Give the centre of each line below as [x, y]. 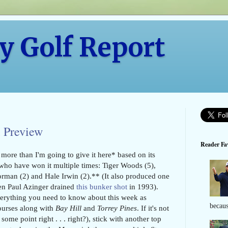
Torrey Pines [117, 208]
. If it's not [153, 208]
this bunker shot [102, 186]
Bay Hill [68, 208]
